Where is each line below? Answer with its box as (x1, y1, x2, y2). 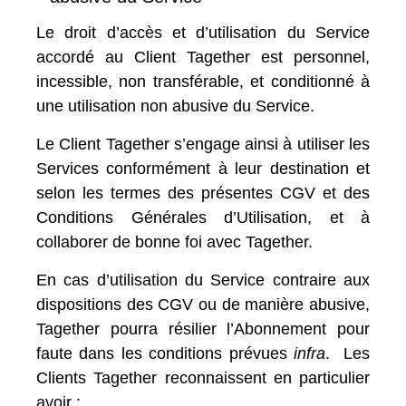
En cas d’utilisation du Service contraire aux (36, 271, 370, 289)
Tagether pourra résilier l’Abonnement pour (36, 320, 370, 338)
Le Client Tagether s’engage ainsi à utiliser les (36, 135, 370, 153)
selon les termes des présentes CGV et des (36, 184, 370, 202)
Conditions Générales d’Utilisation (36, 208, 307, 227)
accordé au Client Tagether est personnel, (36, 48, 370, 66)
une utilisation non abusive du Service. (36, 97, 319, 115)
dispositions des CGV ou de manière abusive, (36, 295, 370, 314)
